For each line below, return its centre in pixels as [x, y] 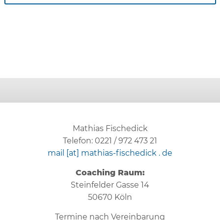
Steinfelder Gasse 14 [110, 185]
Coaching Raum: [110, 173]
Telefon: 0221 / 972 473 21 [110, 141]
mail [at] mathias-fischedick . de [110, 153]
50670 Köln [110, 197]
